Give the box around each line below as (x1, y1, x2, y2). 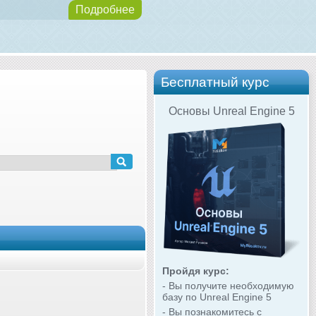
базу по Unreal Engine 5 (162, 291, 272, 303)
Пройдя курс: (162, 265, 229, 276)
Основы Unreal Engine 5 (168, 104, 295, 117)
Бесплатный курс (161, 74, 269, 90)
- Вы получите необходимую (162, 279, 294, 291)
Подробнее (75, 4, 135, 16)
